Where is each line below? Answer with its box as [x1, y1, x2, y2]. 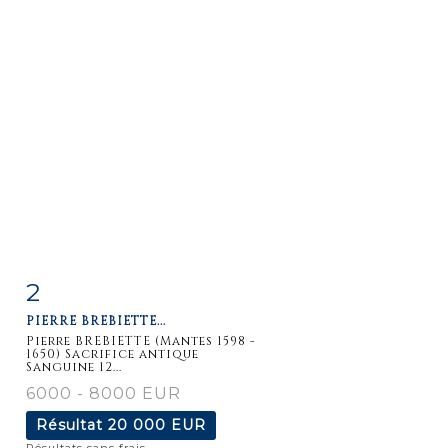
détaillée [47, 323, 115, 340]
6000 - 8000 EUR [26, 383, 181, 403]
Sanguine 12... [26, 358, 122, 375]
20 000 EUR [108, 415, 206, 434]
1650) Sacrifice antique [26, 345, 199, 362]
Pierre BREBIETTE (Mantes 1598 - [26, 332, 256, 349]
